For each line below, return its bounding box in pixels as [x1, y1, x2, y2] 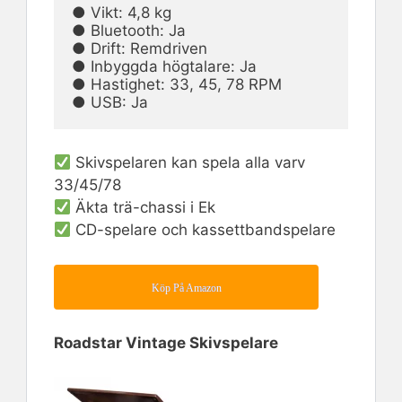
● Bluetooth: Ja [72, 21, 186, 39]
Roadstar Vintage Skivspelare [54, 333, 278, 352]
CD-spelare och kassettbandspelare [71, 221, 336, 240]
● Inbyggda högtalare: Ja [72, 57, 257, 75]
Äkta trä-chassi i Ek [71, 198, 216, 217]
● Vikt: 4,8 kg [72, 3, 171, 22]
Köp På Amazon [151, 281, 222, 294]
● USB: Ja [72, 92, 148, 111]
